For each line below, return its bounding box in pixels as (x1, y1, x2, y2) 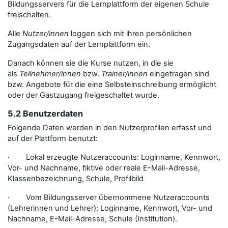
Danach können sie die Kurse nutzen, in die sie (8, 59, 174, 68)
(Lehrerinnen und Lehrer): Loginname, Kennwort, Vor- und (8, 204, 212, 213)
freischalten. (8, 10, 51, 19)
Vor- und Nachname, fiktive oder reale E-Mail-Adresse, (8, 163, 200, 173)
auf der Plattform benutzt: (8, 134, 98, 143)
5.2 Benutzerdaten (8, 108, 83, 119)
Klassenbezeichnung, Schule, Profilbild (8, 174, 144, 183)
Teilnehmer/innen (19, 69, 81, 78)
